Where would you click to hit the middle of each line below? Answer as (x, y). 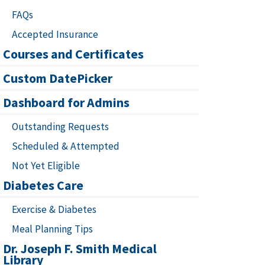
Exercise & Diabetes (54, 209)
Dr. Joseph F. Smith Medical (80, 248)
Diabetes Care (43, 185)
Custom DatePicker (58, 78)
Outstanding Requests (60, 127)
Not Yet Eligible (46, 166)
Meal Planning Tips (52, 229)
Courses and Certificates (73, 54)
